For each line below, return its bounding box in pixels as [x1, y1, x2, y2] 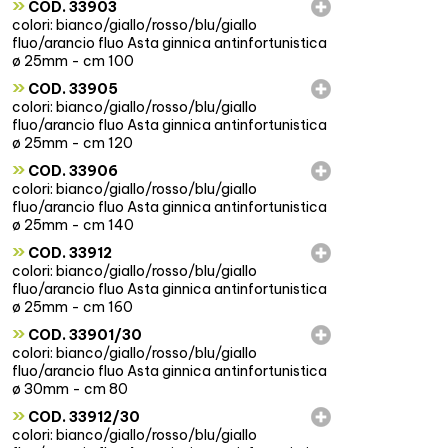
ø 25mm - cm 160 [11, 298, 133, 317]
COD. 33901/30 [24, 326, 142, 345]
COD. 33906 [24, 162, 118, 181]
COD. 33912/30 [24, 408, 140, 427]
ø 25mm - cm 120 [11, 134, 133, 153]
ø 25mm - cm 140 [11, 216, 134, 235]
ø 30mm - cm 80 [11, 380, 128, 399]
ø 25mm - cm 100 [11, 52, 134, 71]
